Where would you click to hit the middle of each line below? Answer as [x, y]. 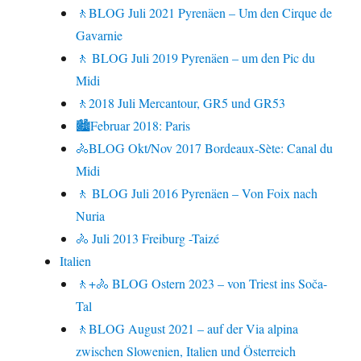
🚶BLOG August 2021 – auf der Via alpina [187, 329]
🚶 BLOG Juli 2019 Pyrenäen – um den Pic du [196, 58]
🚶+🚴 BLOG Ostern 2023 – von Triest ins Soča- [202, 284]
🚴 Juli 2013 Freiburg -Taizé [148, 239]
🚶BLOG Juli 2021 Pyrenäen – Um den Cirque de [204, 13]
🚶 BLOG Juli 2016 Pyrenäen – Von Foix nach [197, 193]
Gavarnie [100, 35]
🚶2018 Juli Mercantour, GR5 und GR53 [181, 103]
